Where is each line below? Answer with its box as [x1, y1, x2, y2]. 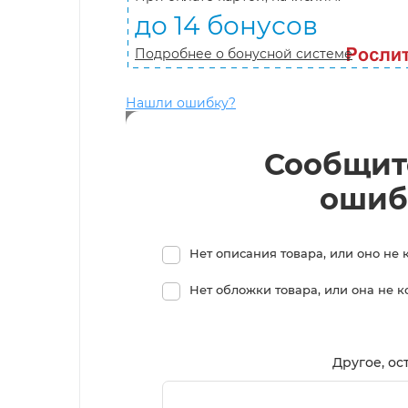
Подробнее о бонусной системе [135, 45, 352, 62]
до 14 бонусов [135, 9, 318, 41]
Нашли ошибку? [126, 94, 236, 111]
